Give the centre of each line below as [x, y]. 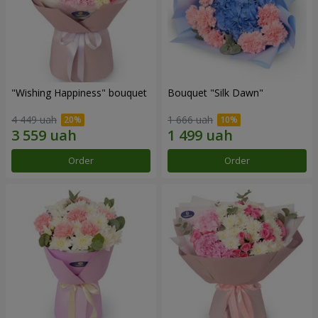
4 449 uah [34, 120]
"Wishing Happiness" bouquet [79, 92]
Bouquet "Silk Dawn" [215, 92]
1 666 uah [190, 120]
